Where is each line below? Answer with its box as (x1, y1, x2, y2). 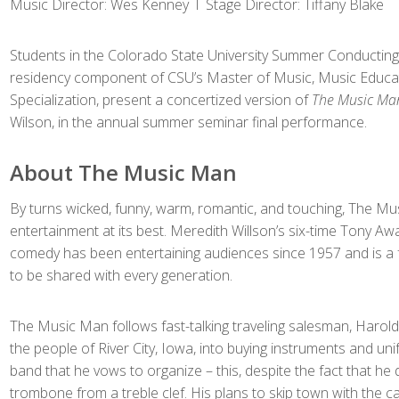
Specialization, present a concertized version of (9, 90, 312, 110)
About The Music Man (9, 158, 237, 187)
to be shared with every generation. (9, 265, 232, 285)
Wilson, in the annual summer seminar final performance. (9, 112, 367, 132)
